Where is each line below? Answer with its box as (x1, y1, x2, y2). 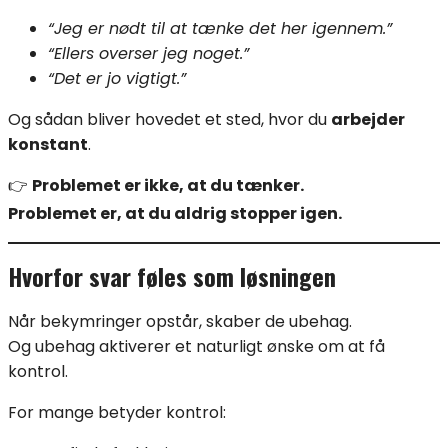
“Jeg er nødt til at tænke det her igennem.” (48, 16, 392, 40)
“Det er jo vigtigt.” (48, 66, 186, 90)
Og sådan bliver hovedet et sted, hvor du (8, 107, 331, 131)
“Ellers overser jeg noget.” (48, 41, 249, 65)
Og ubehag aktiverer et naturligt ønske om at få (8, 335, 385, 359)
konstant (8, 132, 88, 156)
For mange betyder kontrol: (8, 401, 226, 425)
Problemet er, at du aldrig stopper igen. (8, 201, 342, 225)
